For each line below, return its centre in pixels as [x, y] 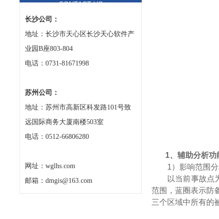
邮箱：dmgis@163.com [59, 181]
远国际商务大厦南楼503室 [64, 122]
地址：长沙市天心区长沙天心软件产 [80, 34]
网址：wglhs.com [50, 166]
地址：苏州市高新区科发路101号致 [78, 107]
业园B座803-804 [49, 49]
